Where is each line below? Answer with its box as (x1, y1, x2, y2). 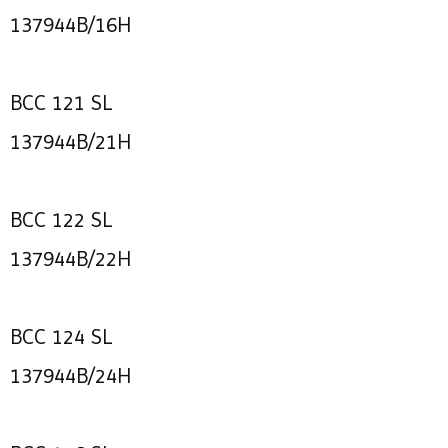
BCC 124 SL (10, 324, 112, 349)
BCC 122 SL (10, 207, 112, 232)
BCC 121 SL (10, 90, 112, 115)
